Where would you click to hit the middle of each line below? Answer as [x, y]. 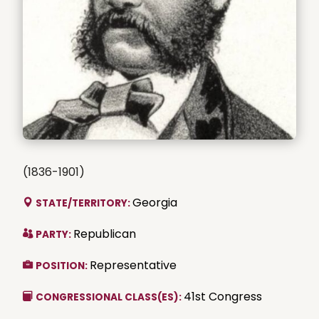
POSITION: [63, 266]
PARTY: [54, 234]
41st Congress [223, 296]
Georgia [155, 202]
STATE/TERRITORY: [84, 203]
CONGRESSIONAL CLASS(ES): [110, 297]
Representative [133, 265]
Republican [105, 234]
